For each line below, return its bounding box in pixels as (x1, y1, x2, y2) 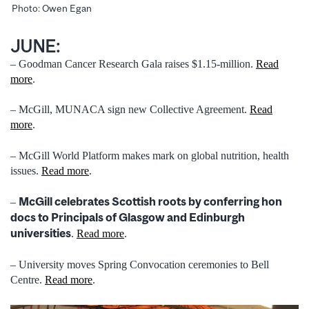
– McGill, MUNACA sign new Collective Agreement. (10, 103, 250, 116)
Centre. (10, 273, 45, 286)
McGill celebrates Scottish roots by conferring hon (19, 195, 282, 209)
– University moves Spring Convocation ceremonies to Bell (10, 258, 269, 270)
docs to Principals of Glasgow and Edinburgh (10, 210, 245, 225)
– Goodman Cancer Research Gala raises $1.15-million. (10, 58, 256, 70)
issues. (10, 164, 41, 177)
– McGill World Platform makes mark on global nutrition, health (10, 149, 289, 161)
